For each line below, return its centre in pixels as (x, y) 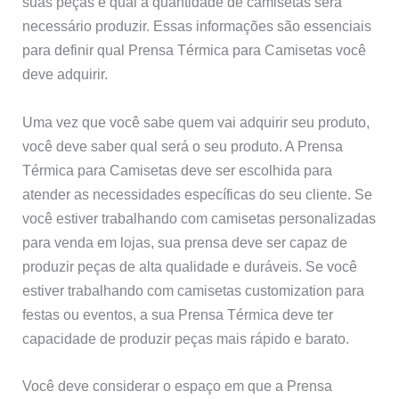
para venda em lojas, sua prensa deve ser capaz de (185, 242)
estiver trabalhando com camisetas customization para (194, 290)
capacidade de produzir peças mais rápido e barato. (186, 338)
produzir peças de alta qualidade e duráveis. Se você (190, 266)
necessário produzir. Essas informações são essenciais (197, 26)
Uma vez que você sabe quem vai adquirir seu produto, (196, 122)
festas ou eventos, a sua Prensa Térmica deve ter (178, 314)
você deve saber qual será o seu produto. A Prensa (183, 146)
